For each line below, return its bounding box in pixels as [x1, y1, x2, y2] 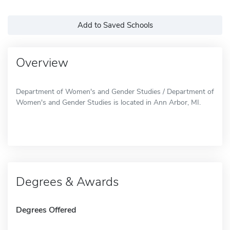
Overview [16, 54, 68, 71]
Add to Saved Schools [77, 20, 153, 30]
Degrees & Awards [16, 173, 119, 190]
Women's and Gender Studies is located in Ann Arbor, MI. [16, 97, 201, 107]
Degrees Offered [16, 204, 76, 216]
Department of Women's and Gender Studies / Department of [16, 86, 214, 97]
